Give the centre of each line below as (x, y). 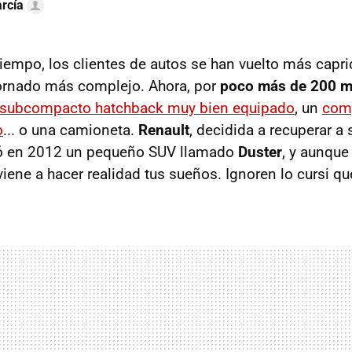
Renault (164, 130)
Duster (260, 152)
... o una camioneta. (71, 130)
